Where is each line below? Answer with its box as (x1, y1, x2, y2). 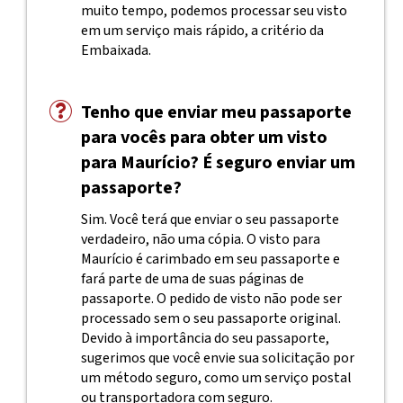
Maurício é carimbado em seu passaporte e (80, 249, 340, 269)
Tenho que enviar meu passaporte (80, 100, 352, 125)
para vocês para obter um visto (80, 125, 327, 150)
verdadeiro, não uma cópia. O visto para (80, 229, 320, 249)
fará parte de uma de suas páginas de (80, 269, 304, 289)
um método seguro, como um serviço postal (80, 368, 352, 388)
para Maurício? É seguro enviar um (80, 150, 355, 175)
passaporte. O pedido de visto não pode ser (80, 289, 342, 309)
